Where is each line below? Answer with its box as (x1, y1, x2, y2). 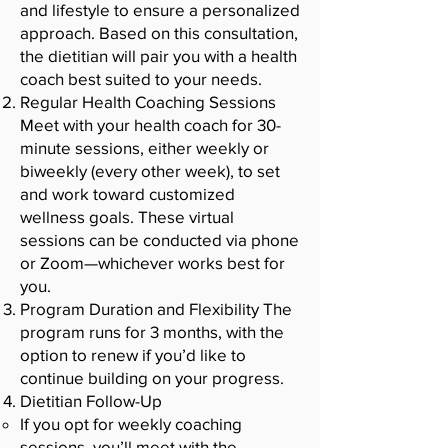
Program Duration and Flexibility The (20, 299, 292, 318)
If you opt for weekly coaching (20, 414, 242, 433)
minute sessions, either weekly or (20, 138, 269, 157)
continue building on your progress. (20, 368, 284, 387)
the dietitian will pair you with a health (20, 46, 297, 65)
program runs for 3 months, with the (20, 322, 284, 341)
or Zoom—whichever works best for (20, 253, 285, 272)
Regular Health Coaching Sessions (20, 92, 276, 111)
